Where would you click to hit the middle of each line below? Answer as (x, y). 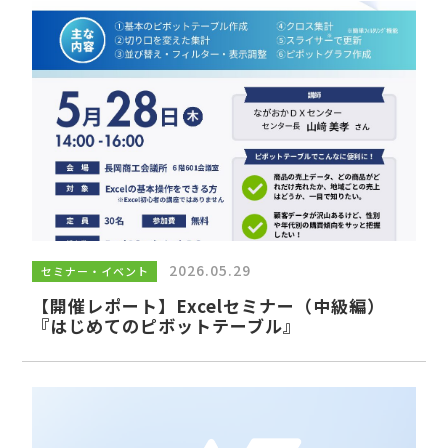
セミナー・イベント (94, 270)
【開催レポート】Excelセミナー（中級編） (209, 305)
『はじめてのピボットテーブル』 (167, 325)
